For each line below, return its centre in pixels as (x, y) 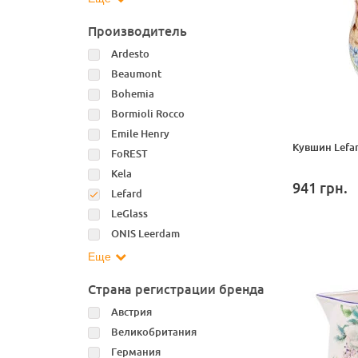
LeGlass (129, 214)
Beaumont (136, 74)
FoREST (129, 154)
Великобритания (153, 332)
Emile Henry (140, 134)
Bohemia (132, 94)
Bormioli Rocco (147, 114)
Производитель (137, 32)
